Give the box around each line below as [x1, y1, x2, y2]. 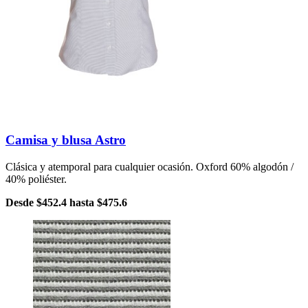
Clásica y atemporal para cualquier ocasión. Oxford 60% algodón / [5, 160, 294, 173]
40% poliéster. [5, 173, 67, 185]
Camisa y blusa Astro [5, 133, 126, 148]
